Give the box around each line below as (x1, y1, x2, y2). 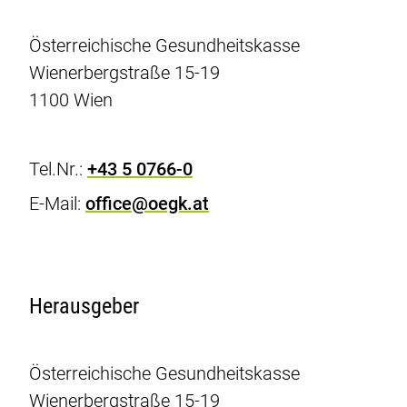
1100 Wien (29, 89, 113, 111)
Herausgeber (29, 293, 139, 319)
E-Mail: (29, 193, 85, 214)
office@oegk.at (85, 193, 209, 214)
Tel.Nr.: (29, 158, 87, 180)
